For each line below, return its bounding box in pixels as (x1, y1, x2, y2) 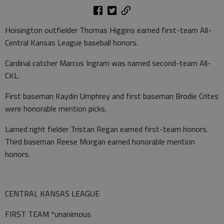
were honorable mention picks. (5, 102, 106, 114)
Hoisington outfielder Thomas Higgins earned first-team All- (5, 24, 211, 36)
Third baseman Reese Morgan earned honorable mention (5, 135, 195, 147)
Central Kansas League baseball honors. (5, 36, 138, 48)
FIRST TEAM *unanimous (5, 208, 91, 220)
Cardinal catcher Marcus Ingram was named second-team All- (5, 57, 211, 69)
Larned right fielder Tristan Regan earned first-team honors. (5, 123, 208, 135)
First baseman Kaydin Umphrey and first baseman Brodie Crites (5, 90, 218, 102)
